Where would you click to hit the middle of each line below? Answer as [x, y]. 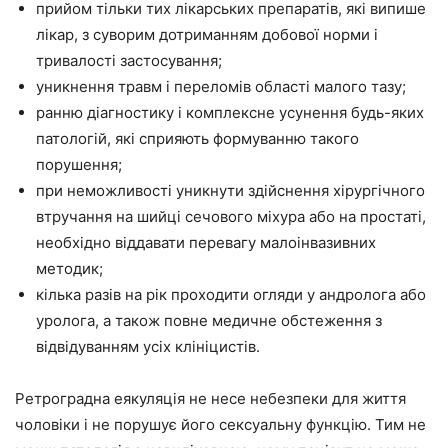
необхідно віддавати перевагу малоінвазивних [206, 242]
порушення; [79, 164]
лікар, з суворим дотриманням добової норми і [207, 34]
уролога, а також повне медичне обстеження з [209, 320]
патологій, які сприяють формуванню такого [197, 138]
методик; [69, 268]
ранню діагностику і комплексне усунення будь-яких [230, 112]
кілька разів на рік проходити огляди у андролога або [231, 294]
